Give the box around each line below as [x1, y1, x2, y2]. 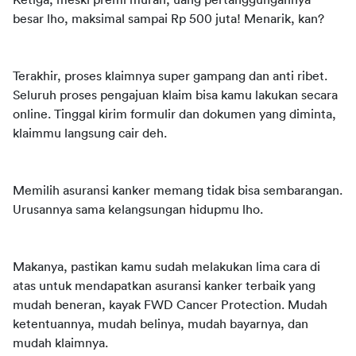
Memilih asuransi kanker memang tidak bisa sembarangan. [13, 184, 342, 197]
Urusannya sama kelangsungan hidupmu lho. [13, 203, 266, 216]
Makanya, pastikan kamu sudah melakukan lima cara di [13, 261, 320, 273]
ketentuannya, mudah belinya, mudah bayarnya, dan [13, 318, 308, 331]
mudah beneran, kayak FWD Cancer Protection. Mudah [13, 299, 327, 311]
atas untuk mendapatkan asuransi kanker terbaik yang [13, 280, 315, 292]
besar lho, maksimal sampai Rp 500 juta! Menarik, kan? [13, 13, 324, 25]
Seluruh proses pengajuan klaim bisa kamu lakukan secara [13, 89, 338, 102]
